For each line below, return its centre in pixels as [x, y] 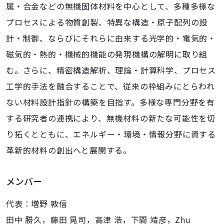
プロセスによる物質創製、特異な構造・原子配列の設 [107, 22]
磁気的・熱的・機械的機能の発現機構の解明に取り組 [107, 54]
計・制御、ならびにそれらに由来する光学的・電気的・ [111, 38]
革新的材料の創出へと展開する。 [69, 150]
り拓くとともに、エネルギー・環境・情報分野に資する [111, 134]
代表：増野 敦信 [37, 203]
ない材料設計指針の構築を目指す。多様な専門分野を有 [110, 102]
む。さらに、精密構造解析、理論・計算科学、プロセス [111, 70]
